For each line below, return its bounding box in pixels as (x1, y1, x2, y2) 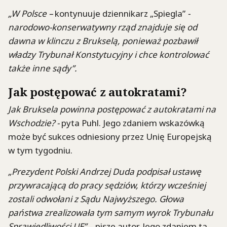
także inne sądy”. (8, 62, 77, 74)
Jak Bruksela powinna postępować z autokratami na (8, 103, 216, 115)
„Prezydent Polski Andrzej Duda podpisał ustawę (8, 165, 201, 177)
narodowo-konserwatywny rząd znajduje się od (8, 21, 197, 33)
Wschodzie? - (8, 117, 61, 129)
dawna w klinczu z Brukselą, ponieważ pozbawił (8, 35, 198, 47)
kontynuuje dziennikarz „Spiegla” (53, 8, 185, 20)
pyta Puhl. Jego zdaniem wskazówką (61, 117, 205, 129)
